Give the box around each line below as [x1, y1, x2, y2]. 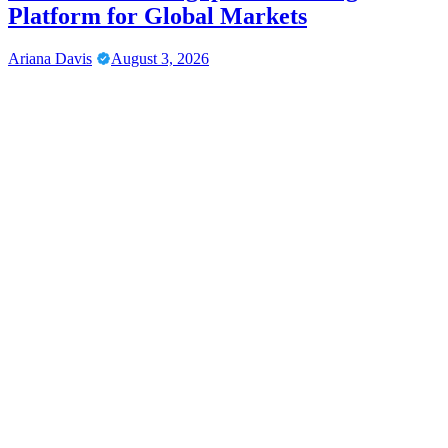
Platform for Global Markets [8, 2, 307, 29]
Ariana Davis [8, 49, 92, 67]
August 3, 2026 [111, 49, 209, 67]
